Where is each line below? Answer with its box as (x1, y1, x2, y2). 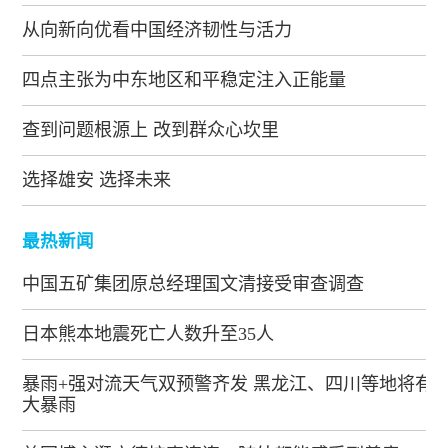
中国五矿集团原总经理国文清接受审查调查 (22, 274, 365, 295)
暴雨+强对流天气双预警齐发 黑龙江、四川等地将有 (22, 374, 434, 395)
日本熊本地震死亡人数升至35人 (22, 324, 275, 345)
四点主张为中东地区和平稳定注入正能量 (22, 69, 347, 90)
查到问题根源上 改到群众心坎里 (22, 119, 280, 140)
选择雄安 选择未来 (22, 169, 172, 190)
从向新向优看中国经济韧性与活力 (22, 19, 293, 40)
